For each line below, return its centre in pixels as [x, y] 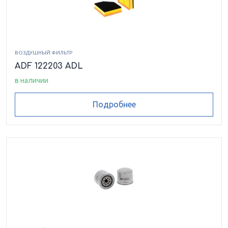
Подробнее [114, 105]
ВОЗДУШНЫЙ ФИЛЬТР [44, 52]
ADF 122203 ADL [49, 66]
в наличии [32, 80]
